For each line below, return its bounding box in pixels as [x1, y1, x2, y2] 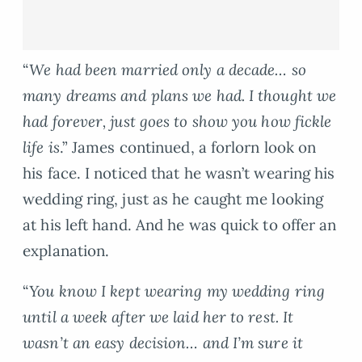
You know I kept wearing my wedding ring [29, 281, 325, 301]
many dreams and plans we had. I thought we [23, 85, 337, 105]
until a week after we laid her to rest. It [23, 307, 294, 327]
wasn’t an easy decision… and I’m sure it [23, 333, 303, 353]
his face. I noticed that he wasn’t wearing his [23, 162, 335, 183]
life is [23, 137, 60, 157]
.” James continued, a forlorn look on [59, 137, 317, 157]
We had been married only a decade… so [29, 59, 306, 79]
